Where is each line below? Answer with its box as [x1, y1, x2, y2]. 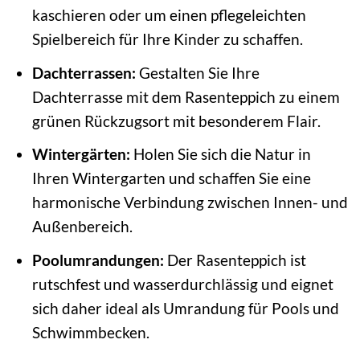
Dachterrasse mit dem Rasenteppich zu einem [31, 87, 340, 106]
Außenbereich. [31, 217, 133, 236]
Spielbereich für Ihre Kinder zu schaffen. [31, 30, 303, 49]
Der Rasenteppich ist [163, 250, 306, 269]
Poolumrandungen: [31, 250, 164, 269]
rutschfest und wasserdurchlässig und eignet [31, 274, 333, 293]
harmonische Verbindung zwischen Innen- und [31, 193, 348, 212]
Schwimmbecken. [31, 322, 149, 342]
